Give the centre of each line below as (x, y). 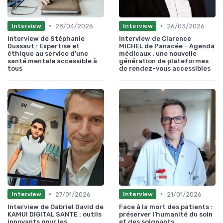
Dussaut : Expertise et (44, 46)
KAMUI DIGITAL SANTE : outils (55, 214)
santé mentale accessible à (52, 61)
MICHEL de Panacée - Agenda (167, 46)
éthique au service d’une (48, 53)
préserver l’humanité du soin (166, 214)
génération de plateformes (164, 61)
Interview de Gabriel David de (56, 207)
